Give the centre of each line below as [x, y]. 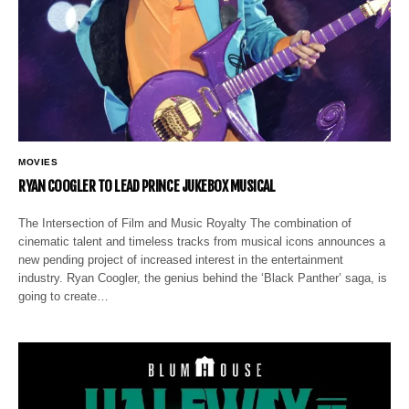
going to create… [64, 296]
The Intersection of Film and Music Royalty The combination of [185, 223]
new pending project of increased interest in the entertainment [181, 259]
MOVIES [38, 162]
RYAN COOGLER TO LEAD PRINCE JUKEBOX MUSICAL [147, 186]
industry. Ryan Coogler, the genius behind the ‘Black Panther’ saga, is [203, 278]
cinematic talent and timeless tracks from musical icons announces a [202, 241]
